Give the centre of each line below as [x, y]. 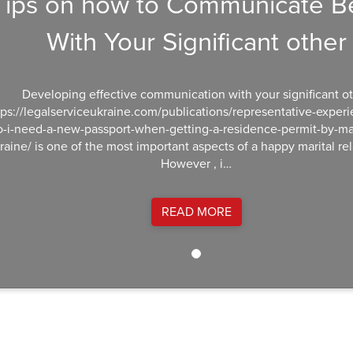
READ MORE [196, 212]
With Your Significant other [196, 42]
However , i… [196, 164]
